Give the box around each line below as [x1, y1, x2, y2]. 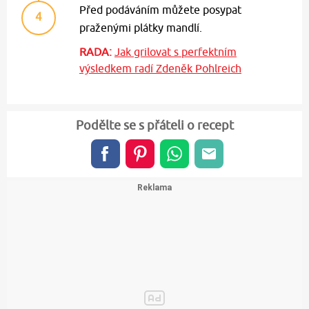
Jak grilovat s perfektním [114, 46, 237, 59]
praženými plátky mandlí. [79, 21, 202, 34]
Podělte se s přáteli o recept [75, 118, 234, 133]
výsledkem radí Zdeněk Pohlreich [79, 62, 241, 75]
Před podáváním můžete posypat [79, 3, 241, 17]
